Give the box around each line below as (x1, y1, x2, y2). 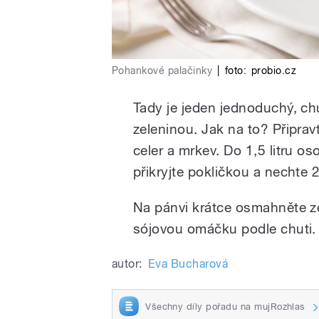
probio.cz (251, 64, 297, 76)
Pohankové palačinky (112, 64, 213, 76)
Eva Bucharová (147, 256, 229, 271)
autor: (112, 256, 142, 271)
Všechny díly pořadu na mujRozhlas (145, 300, 305, 312)
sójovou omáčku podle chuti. (133, 220, 316, 236)
